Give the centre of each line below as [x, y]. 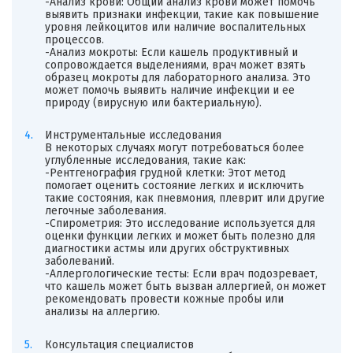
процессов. [74, 39]
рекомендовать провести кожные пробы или [164, 299]
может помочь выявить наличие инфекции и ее [169, 90]
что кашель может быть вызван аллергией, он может [185, 287]
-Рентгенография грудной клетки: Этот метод [165, 173]
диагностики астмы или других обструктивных [167, 249]
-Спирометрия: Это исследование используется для [180, 224]
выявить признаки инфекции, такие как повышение [182, 14]
